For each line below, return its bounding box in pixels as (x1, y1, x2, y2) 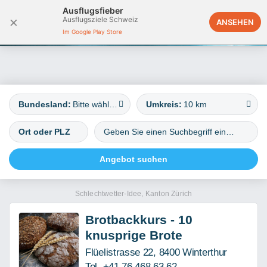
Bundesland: (18, 100, 71, 109)
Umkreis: (146, 100, 182, 109)
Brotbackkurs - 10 (85, 213, 193, 226)
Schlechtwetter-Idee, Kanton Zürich (74, 190, 193, 198)
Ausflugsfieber (63, 5, 123, 15)
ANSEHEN (216, 17, 254, 27)
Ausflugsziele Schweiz (63, 15, 138, 24)
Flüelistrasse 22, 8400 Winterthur (85, 247, 228, 258)
